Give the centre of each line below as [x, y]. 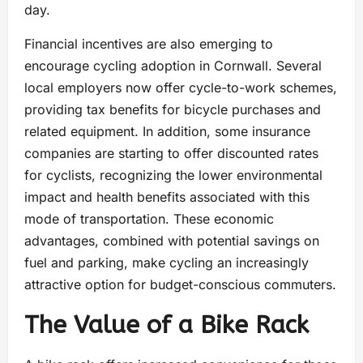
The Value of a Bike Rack [167, 325]
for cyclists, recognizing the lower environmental [173, 175]
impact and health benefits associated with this [167, 197]
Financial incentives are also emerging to [149, 44]
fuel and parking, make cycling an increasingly [167, 263]
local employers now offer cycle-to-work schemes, [181, 88]
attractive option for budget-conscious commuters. [180, 284]
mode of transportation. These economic [149, 219]
